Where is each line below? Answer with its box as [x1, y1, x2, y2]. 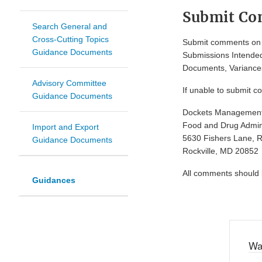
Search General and [32, 22, 107, 32]
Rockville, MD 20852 [182, 146, 258, 156]
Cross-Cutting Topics [32, 35, 109, 44]
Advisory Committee [32, 78, 106, 88]
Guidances [32, 175, 75, 185]
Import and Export [32, 122, 99, 132]
